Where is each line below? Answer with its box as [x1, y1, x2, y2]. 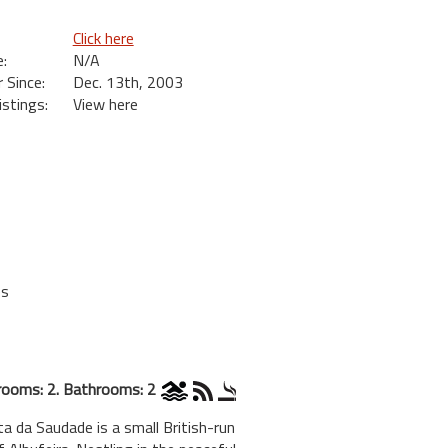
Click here [72, 26, 134, 50]
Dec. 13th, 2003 [72, 70, 183, 94]
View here [72, 92, 138, 116]
